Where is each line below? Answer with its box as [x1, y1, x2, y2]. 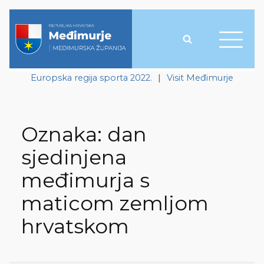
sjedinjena [21, 145, 127, 170]
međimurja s [21, 168, 150, 193]
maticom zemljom [21, 191, 209, 216]
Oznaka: [21, 122, 107, 147]
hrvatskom [21, 214, 129, 239]
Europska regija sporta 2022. [31, 72, 152, 83]
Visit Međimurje [167, 72, 233, 83]
